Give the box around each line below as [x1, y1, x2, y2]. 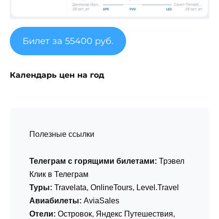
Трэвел [159, 156, 184, 165]
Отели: [29, 209, 56, 218]
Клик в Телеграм [29, 170, 88, 178]
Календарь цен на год [10, 70, 104, 80]
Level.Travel [136, 183, 179, 192]
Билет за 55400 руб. [22, 35, 113, 46]
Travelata [54, 183, 87, 192]
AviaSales [84, 196, 119, 205]
